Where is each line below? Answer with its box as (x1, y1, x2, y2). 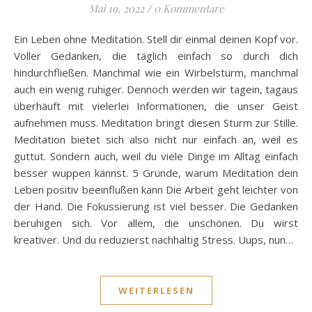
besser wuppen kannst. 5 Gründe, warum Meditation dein (14, 166, 298, 180)
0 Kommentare (153, 1, 224, 16)
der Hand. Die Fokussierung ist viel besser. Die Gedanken (14, 199, 298, 214)
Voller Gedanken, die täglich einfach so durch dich (14, 49, 298, 63)
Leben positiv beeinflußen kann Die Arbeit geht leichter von (14, 182, 298, 197)
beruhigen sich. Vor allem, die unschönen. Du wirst (14, 216, 298, 231)
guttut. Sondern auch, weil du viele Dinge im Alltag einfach (14, 149, 298, 164)
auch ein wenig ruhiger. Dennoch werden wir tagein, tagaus (14, 82, 298, 97)
